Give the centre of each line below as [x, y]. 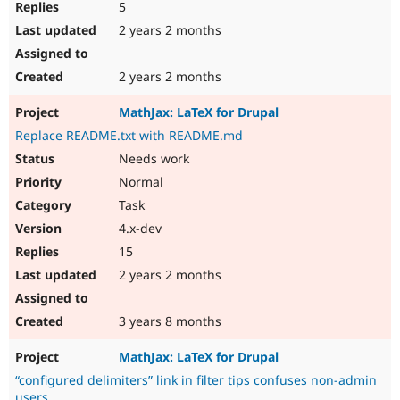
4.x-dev [138, 229]
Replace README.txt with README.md [129, 136]
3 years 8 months [168, 321]
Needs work [152, 159]
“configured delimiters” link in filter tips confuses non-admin [196, 380]
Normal [139, 182]
